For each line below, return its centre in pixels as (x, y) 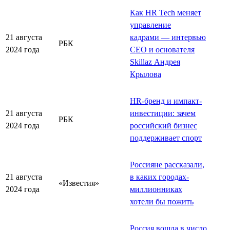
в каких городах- (159, 177)
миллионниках (156, 189)
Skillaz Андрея (155, 62)
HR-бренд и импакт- (166, 101)
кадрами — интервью (168, 37)
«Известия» (79, 183)
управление (150, 25)
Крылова (146, 74)
